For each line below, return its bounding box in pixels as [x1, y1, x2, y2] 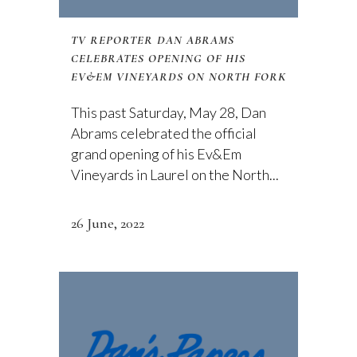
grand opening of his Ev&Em [71, 145, 241, 163]
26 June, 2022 [71, 214, 144, 232]
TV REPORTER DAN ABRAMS [71, 33, 234, 47]
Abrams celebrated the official [71, 124, 257, 142]
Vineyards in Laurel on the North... [71, 166, 279, 183]
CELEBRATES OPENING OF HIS [71, 51, 245, 65]
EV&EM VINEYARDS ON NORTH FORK [71, 69, 286, 84]
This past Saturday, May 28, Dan [71, 104, 266, 121]
